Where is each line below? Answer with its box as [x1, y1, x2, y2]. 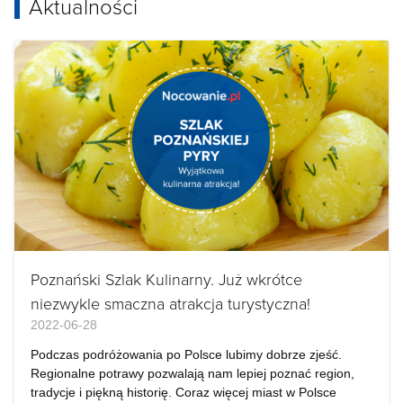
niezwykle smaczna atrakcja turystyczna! [31, 292, 310, 314]
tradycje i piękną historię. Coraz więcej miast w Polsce [31, 385, 336, 399]
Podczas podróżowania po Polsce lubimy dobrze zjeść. [31, 347, 342, 362]
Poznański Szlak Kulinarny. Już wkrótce [31, 268, 302, 290]
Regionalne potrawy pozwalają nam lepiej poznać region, [31, 366, 354, 381]
